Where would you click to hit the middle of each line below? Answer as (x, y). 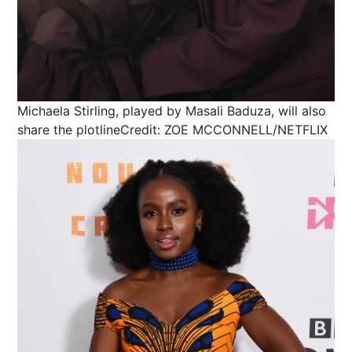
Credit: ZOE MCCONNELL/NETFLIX (224, 129)
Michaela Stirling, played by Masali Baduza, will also (172, 110)
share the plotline (69, 129)
